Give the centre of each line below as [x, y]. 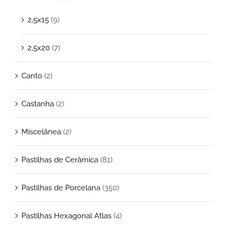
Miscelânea [41, 132]
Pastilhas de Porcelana [61, 188]
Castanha [38, 104]
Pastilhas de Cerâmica [60, 160]
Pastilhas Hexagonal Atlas [66, 216]
